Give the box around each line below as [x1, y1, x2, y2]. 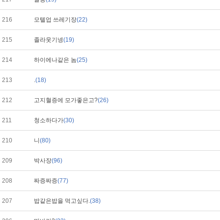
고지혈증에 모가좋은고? [34, 97, 98, 104]
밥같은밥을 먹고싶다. [34, 197, 90, 204]
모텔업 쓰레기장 [34, 16, 77, 23]
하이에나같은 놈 [34, 56, 77, 63]
